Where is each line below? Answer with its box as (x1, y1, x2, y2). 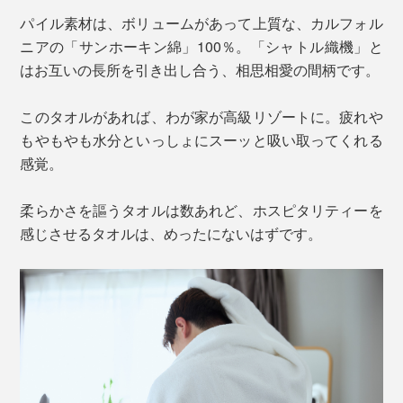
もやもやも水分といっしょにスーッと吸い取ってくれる (20, 129, 383, 150)
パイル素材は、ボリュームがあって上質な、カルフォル (20, 12, 383, 33)
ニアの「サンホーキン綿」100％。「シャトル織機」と (20, 35, 383, 57)
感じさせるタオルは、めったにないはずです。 (20, 222, 323, 244)
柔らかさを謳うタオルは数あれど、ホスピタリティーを (20, 199, 383, 220)
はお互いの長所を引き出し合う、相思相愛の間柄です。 (20, 58, 381, 80)
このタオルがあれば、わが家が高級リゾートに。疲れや (20, 105, 383, 127)
